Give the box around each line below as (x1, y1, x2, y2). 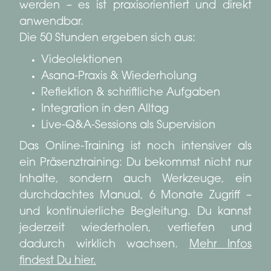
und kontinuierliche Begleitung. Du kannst (19, 206, 252, 218)
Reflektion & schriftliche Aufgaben (41, 87, 220, 99)
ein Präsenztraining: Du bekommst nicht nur (19, 157, 252, 169)
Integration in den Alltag (41, 103, 169, 115)
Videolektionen (41, 54, 122, 66)
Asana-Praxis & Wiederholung (41, 71, 197, 82)
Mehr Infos (189, 239, 252, 250)
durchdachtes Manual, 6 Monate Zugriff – (19, 190, 252, 201)
